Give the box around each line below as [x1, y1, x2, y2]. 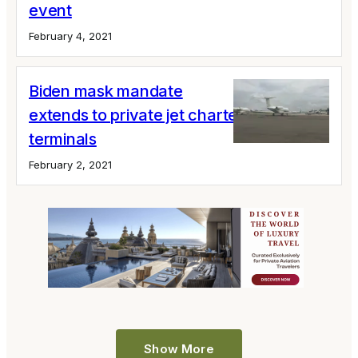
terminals [29, 129, 97, 149]
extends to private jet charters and [29, 105, 284, 125]
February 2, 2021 [29, 158, 112, 171]
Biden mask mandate [29, 82, 183, 101]
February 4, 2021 [29, 30, 112, 42]
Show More [144, 340, 214, 356]
